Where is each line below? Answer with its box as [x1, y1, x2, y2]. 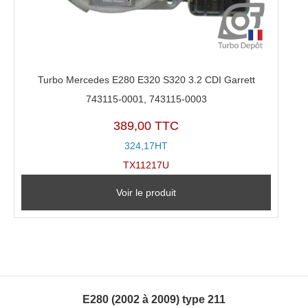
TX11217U [123, 159, 170, 171]
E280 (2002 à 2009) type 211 [82, 294, 225, 305]
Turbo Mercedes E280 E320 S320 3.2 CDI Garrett [37, 74, 255, 85]
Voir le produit [116, 187, 177, 199]
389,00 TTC [113, 119, 179, 133]
